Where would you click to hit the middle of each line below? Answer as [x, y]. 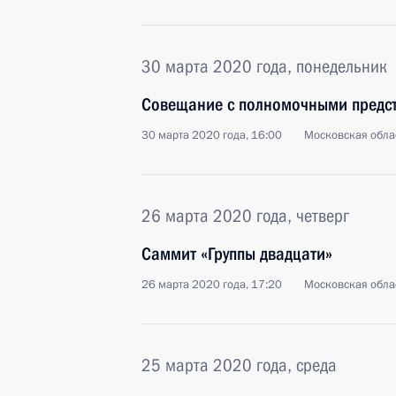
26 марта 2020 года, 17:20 [212, 285]
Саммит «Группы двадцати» [237, 254]
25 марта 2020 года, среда [239, 365]
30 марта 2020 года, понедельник [264, 66]
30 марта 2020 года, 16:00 [212, 135]
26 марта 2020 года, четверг [245, 216]
